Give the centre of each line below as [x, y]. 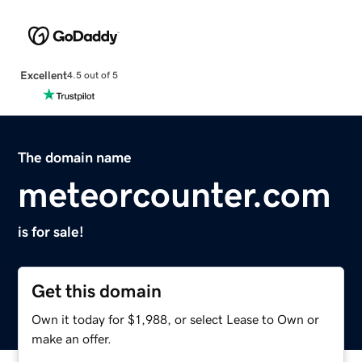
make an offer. [72, 338]
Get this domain [97, 291]
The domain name [75, 157]
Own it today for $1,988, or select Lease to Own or [176, 319]
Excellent [43, 75]
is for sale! [51, 232]
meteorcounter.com [175, 194]
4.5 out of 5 [92, 76]
